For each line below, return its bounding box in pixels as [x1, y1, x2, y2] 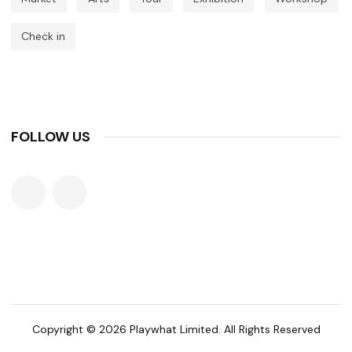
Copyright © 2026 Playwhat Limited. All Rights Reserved [31, 322, 321, 337]
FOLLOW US [11, 127, 90, 147]
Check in [21, 29, 66, 44]
